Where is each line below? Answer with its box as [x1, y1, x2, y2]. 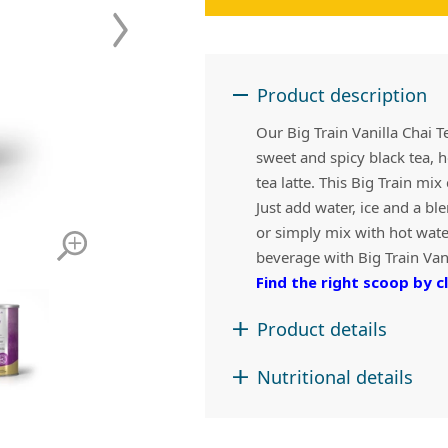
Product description [256, 82, 427, 107]
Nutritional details [256, 364, 413, 389]
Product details [256, 317, 387, 342]
